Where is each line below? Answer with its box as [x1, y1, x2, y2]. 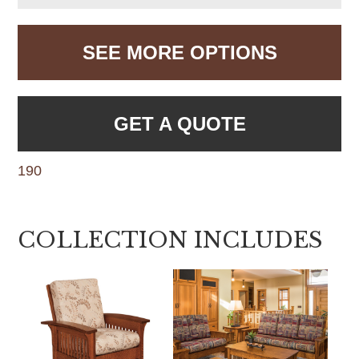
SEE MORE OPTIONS [82, 41, 277, 63]
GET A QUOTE [113, 112, 246, 135]
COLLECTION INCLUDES [18, 226, 323, 253]
